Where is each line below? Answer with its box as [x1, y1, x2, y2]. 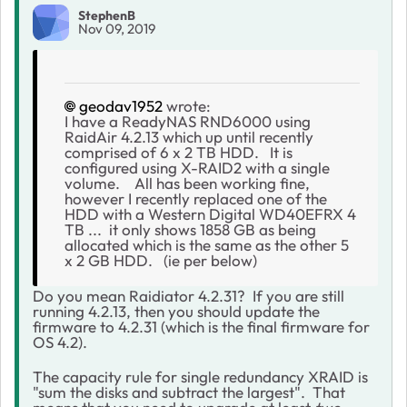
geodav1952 [79, 95, 163, 115]
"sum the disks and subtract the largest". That [33, 382, 345, 402]
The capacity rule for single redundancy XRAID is [33, 366, 368, 386]
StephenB [78, 7, 135, 25]
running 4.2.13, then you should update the [33, 301, 320, 321]
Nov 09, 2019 [78, 20, 155, 38]
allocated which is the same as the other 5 [65, 234, 349, 254]
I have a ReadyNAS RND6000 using [65, 111, 311, 131]
